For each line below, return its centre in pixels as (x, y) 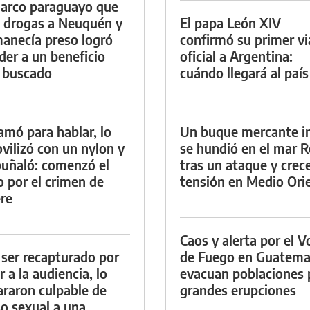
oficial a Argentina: (236, 55)
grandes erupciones (238, 289)
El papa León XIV (230, 22)
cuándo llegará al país (244, 72)
